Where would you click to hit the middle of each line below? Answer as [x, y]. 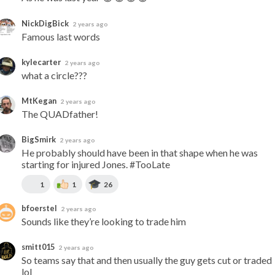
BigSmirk [39, 139]
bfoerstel [40, 208]
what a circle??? [54, 75]
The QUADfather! [60, 114]
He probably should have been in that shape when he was [140, 153]
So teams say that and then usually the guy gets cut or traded [147, 260]
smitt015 [39, 247]
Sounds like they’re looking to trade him [104, 221]
